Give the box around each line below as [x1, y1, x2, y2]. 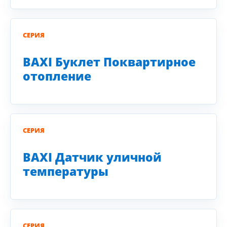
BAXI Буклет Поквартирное [23, 54, 196, 70]
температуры [23, 163, 108, 179]
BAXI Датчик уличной [23, 149, 162, 165]
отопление [23, 68, 91, 84]
